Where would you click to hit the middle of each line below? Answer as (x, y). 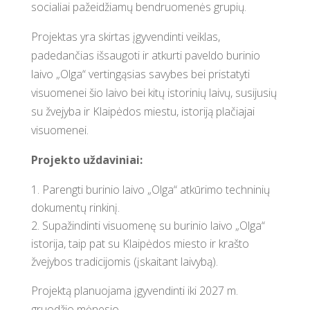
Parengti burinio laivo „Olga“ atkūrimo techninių (156, 190)
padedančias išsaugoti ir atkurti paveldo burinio (145, 55)
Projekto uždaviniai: (86, 160)
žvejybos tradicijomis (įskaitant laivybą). (124, 262)
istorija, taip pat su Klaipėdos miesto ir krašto (140, 244)
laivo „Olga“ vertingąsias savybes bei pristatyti (140, 74)
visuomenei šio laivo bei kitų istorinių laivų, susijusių (154, 93)
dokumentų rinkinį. (75, 208)
